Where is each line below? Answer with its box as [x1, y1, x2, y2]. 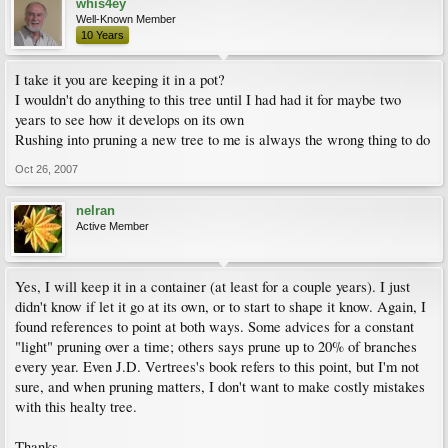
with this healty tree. [15, 397, 137, 416]
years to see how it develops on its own [15, 110, 244, 129]
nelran [76, 203, 115, 218]
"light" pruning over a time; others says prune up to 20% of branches [15, 337, 417, 356]
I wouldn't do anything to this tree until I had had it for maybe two [15, 90, 401, 109]
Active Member [76, 220, 149, 232]
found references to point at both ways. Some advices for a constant [15, 317, 414, 336]
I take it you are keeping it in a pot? [15, 70, 225, 89]
